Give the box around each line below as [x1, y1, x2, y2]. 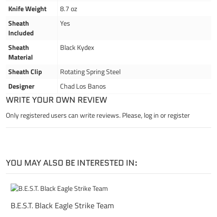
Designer [8, 80, 34, 91]
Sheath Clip [8, 66, 42, 77]
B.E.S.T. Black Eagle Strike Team [11, 199, 114, 211]
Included [8, 27, 34, 38]
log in [144, 109, 159, 120]
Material [8, 51, 33, 62]
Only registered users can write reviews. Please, [6, 109, 144, 120]
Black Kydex [60, 42, 94, 52]
